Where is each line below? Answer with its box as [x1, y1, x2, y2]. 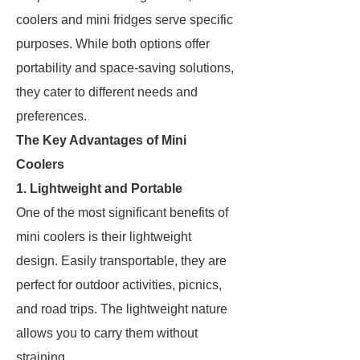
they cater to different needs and [16, 85, 198, 99]
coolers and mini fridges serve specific [16, 13, 233, 27]
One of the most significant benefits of [16, 206, 228, 219]
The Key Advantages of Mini [16, 133, 186, 147]
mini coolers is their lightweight [16, 230, 191, 243]
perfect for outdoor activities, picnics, [16, 278, 222, 292]
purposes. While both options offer [16, 37, 210, 51]
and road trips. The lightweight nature [16, 302, 227, 316]
